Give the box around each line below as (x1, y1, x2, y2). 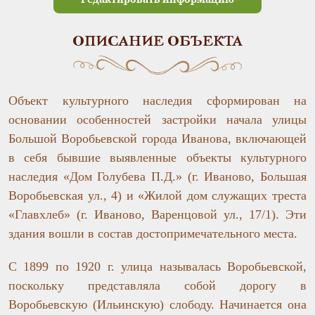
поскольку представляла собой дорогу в (8, 278, 307, 292)
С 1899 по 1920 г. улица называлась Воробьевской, (8, 259, 307, 274)
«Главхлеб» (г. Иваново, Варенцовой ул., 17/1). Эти (8, 207, 307, 221)
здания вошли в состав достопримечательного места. (8, 226, 297, 240)
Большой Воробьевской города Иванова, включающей (8, 131, 307, 146)
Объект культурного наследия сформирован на (8, 93, 307, 108)
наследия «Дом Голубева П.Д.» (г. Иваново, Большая (8, 169, 307, 184)
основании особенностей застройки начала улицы (8, 112, 307, 127)
